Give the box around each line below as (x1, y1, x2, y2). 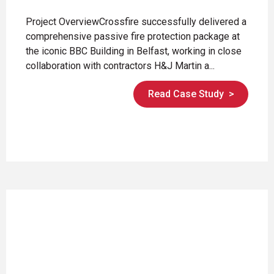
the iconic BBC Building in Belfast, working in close (26, 45, 242, 57)
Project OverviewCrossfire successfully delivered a (26, 15, 246, 28)
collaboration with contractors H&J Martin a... (26, 59, 215, 72)
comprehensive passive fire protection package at (26, 30, 240, 42)
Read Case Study (147, 88, 224, 100)
